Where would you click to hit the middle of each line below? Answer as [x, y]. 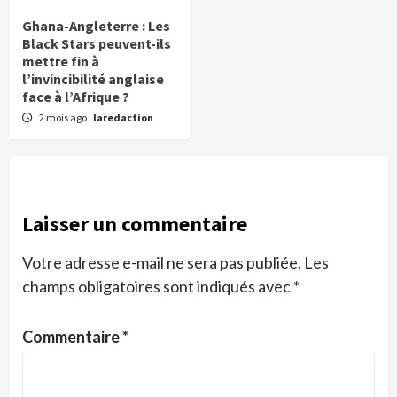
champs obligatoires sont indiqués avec [158, 287]
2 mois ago [64, 118]
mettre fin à [61, 62]
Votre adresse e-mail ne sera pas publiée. [162, 263]
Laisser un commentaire [135, 224]
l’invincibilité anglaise [93, 79]
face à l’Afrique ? [76, 97]
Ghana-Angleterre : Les [96, 26]
